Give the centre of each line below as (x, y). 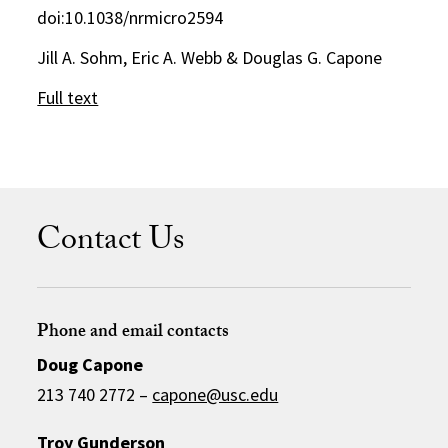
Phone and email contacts (133, 333)
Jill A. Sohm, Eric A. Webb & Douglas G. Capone (210, 57)
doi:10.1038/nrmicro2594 (130, 17)
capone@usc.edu (215, 394)
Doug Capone (90, 364)
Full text (68, 97)
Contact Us (111, 242)
